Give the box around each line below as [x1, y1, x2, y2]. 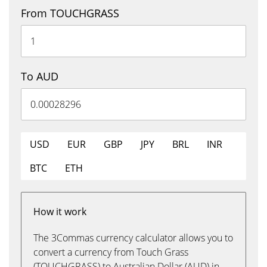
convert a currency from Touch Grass [33, 246, 188, 259]
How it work [33, 205, 86, 218]
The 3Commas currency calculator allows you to [33, 231, 233, 244]
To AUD [21, 69, 58, 83]
